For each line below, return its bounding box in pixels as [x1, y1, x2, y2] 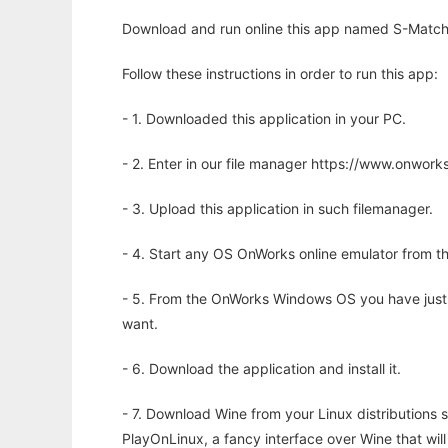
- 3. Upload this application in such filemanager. [122, 200, 433, 217]
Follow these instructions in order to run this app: [122, 65, 438, 82]
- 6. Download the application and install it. [122, 360, 401, 377]
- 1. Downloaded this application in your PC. [122, 110, 406, 127]
